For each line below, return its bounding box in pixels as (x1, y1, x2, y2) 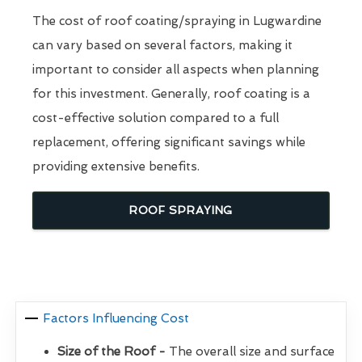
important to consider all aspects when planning (32, 62, 319, 78)
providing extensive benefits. (32, 159, 200, 175)
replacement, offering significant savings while (32, 135, 305, 150)
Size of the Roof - (57, 344, 166, 360)
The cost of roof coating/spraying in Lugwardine (32, 14, 322, 29)
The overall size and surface (166, 344, 335, 360)
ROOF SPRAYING (128, 204, 234, 217)
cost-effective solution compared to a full (32, 111, 279, 126)
